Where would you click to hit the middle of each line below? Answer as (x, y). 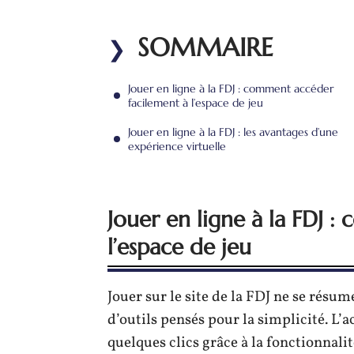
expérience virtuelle (177, 146)
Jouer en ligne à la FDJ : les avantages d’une (233, 132)
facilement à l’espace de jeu (196, 103)
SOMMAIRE (205, 47)
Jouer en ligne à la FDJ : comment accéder (231, 88)
